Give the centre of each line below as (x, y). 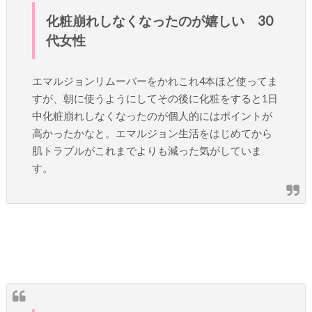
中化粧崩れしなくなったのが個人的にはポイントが (153, 116)
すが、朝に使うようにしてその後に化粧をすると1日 (155, 99)
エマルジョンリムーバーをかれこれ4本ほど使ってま (155, 81)
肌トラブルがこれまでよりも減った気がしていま (147, 151)
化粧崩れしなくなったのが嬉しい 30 (159, 20)
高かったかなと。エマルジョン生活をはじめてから (153, 134)
